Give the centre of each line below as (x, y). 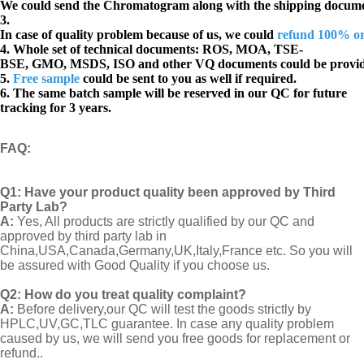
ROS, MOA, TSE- (253, 50)
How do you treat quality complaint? (135, 295)
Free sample (46, 79)
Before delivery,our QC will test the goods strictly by (162, 310)
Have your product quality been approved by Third (180, 193)
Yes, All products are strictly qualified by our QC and (166, 222)
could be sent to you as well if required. (188, 79)
